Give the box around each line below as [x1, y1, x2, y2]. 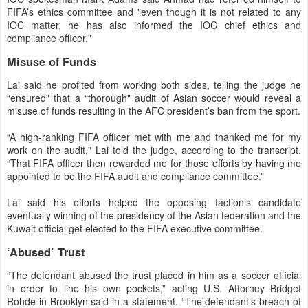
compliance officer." [7, 31, 91, 45]
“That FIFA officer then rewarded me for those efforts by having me [7, 156, 301, 170]
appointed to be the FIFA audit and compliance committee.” [7, 169, 264, 184]
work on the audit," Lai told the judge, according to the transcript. [7, 143, 301, 157]
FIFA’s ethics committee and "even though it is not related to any [7, 5, 301, 19]
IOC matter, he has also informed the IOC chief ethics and [7, 18, 301, 32]
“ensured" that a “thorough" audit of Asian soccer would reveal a [7, 91, 301, 105]
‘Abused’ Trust [7, 243, 85, 260]
